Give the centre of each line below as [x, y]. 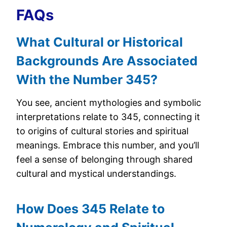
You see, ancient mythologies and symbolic [109, 102]
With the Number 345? [87, 80]
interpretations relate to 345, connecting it [108, 117]
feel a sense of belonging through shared [104, 159]
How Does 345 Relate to [90, 209]
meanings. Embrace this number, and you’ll [108, 145]
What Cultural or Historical [100, 42]
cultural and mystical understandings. [96, 173]
